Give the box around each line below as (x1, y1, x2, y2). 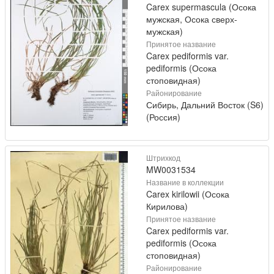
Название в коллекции (146, 177, 224, 187)
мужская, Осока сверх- (146, 13, 237, 25)
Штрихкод (146, 152, 180, 163)
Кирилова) (146, 200, 188, 212)
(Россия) (146, 111, 180, 123)
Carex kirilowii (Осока (146, 188, 229, 200)
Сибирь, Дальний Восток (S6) (146, 98, 264, 111)
